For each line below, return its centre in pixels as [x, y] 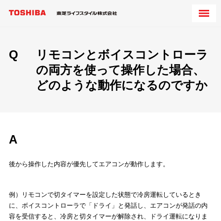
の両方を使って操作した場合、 [120, 70]
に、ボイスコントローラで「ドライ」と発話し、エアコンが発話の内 [108, 206]
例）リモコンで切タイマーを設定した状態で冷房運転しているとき [105, 195]
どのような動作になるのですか [122, 85]
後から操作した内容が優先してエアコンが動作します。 [89, 164]
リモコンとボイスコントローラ [122, 55]
